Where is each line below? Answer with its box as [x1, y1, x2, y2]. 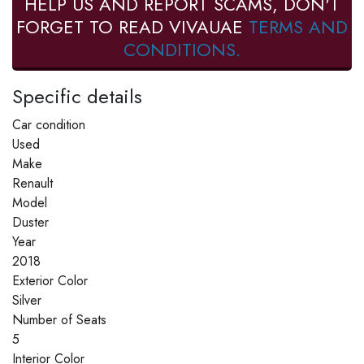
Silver [12, 290, 41, 310]
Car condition [12, 115, 85, 134]
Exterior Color [12, 271, 88, 290]
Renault [12, 173, 53, 193]
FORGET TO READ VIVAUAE [16, 13, 249, 40]
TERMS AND [249, 13, 348, 40]
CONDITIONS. [123, 36, 240, 63]
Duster [12, 212, 49, 232]
